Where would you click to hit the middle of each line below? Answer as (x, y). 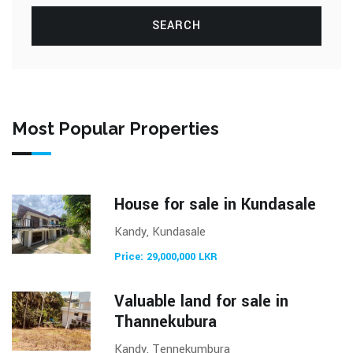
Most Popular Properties (115, 128)
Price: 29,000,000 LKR (166, 256)
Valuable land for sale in (201, 301)
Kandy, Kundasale (160, 232)
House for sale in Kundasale (215, 204)
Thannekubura (165, 321)
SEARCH (176, 25)
